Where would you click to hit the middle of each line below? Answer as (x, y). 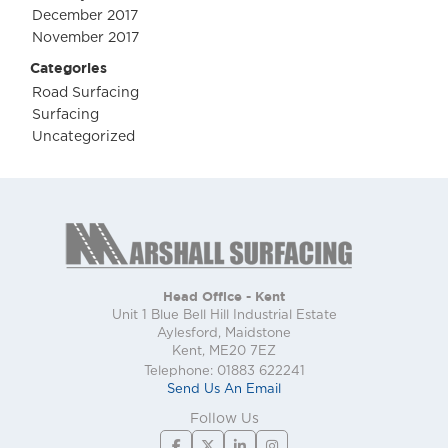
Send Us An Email (224, 390)
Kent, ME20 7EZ (224, 352)
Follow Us (224, 419)
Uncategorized (83, 137)
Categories (68, 68)
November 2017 (85, 38)
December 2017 (85, 16)
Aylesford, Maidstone (224, 334)
